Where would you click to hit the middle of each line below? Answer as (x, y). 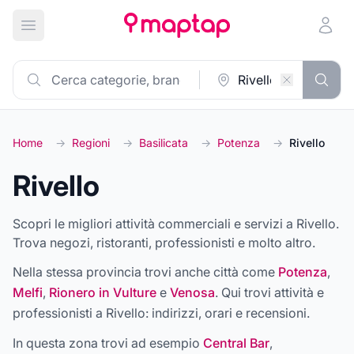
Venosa (192, 292)
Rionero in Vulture (103, 292)
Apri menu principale (88, 34)
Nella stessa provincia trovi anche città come (144, 272)
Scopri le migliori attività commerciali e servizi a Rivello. (176, 224)
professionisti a (59, 313)
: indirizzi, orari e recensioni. (228, 313)
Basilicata (164, 143)
